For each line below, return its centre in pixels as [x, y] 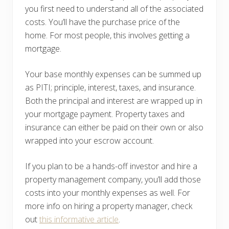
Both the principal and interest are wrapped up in [114, 100]
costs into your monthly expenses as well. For [108, 192]
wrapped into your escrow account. [89, 140]
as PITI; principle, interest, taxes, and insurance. [110, 87]
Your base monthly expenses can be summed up [113, 74]
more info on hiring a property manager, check [109, 206]
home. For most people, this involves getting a [107, 35]
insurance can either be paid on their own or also [114, 127]
